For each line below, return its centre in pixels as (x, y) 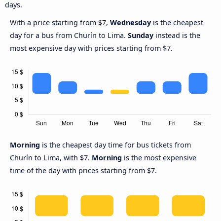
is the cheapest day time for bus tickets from (116, 145)
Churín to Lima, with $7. (51, 158)
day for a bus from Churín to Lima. (69, 36)
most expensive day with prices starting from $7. (91, 48)
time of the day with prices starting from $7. (83, 171)
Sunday (141, 36)
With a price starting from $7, (60, 23)
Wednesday (130, 23)
